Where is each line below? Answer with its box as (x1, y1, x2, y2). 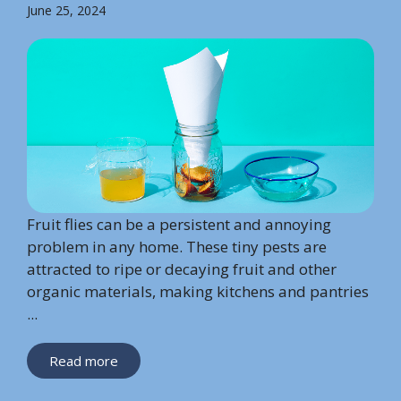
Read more (49, 351, 118, 370)
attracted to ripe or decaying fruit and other (27, 258, 337, 279)
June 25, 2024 (27, 2, 106, 20)
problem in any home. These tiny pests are (27, 235, 327, 257)
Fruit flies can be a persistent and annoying (27, 213, 331, 235)
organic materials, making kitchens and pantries (27, 280, 369, 302)
